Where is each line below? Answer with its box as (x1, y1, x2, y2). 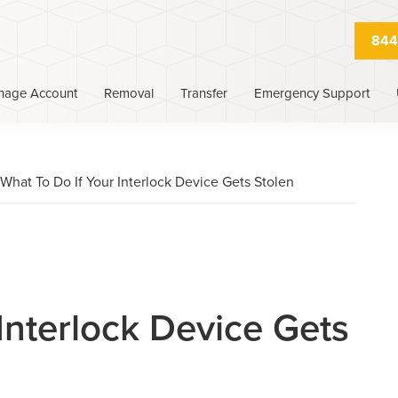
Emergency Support (254, 84, 370, 101)
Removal (104, 84, 154, 101)
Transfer (180, 84, 227, 101)
